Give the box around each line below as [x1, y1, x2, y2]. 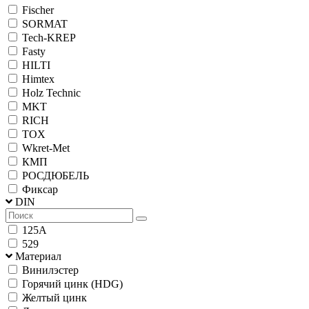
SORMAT [22, 17, 68, 30]
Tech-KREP [22, 31, 76, 43]
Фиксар [22, 183, 58, 195]
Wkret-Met [22, 141, 70, 154]
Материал [15, 250, 61, 262]
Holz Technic [22, 86, 81, 99]
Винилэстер [22, 263, 79, 276]
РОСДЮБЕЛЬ [22, 169, 89, 181]
